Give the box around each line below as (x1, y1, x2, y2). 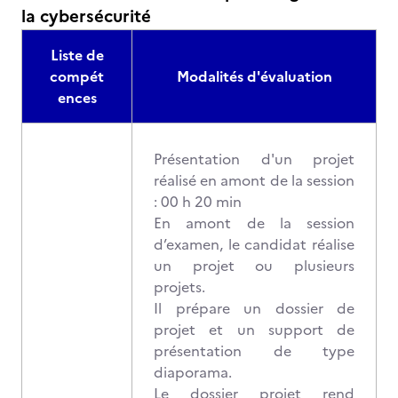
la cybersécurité (21, 4, 151, 29)
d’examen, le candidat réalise (154, 234, 354, 255)
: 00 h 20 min (154, 191, 242, 212)
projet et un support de (154, 319, 354, 340)
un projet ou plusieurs (154, 255, 354, 276)
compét (50, 66, 104, 87)
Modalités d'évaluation (176, 66, 332, 87)
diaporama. (154, 362, 232, 383)
